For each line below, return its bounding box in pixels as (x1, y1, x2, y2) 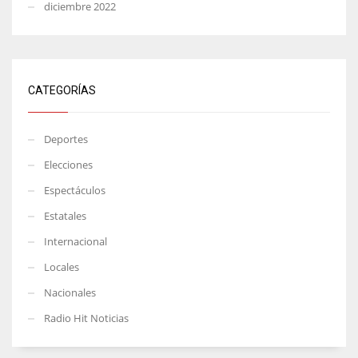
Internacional (44, 233, 107, 249)
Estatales (44, 208, 86, 223)
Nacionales (44, 284, 96, 300)
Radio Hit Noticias (44, 310, 129, 325)
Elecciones (44, 157, 93, 172)
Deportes (44, 131, 88, 146)
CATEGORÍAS (28, 83, 96, 97)
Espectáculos (44, 182, 105, 197)
